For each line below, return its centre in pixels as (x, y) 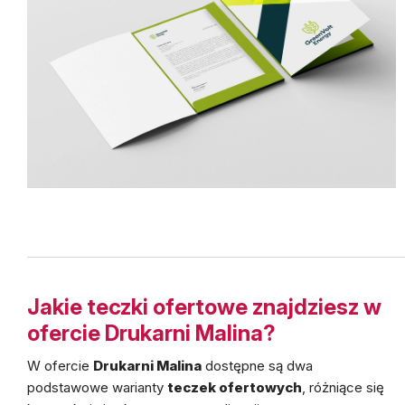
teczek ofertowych (235, 387)
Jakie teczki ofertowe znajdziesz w (204, 307)
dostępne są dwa (257, 366)
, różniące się (343, 387)
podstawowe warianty (97, 387)
